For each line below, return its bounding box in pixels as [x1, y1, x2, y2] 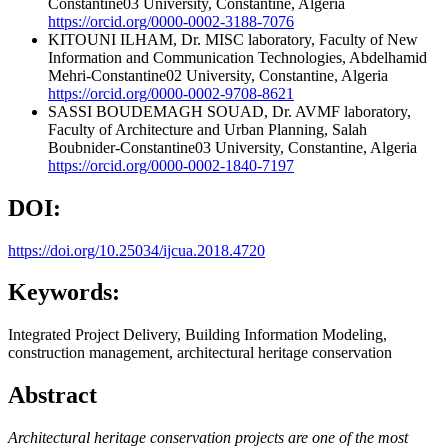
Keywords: [8, 279, 120, 306]
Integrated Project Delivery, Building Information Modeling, [8, 326, 387, 344]
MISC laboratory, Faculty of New [205, 30, 418, 48]
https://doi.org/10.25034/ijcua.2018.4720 [8, 241, 265, 259]
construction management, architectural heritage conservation [8, 344, 392, 362]
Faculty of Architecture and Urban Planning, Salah [48, 120, 367, 138]
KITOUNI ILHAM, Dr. [48, 30, 205, 48]
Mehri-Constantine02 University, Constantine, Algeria [48, 66, 388, 84]
